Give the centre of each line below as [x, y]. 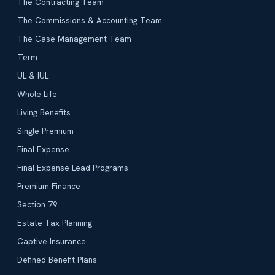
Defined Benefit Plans [57, 260]
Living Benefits [44, 113]
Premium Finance [49, 186]
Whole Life [37, 94]
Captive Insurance [52, 242]
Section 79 [37, 205]
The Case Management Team [74, 39]
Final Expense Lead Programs [73, 168]
